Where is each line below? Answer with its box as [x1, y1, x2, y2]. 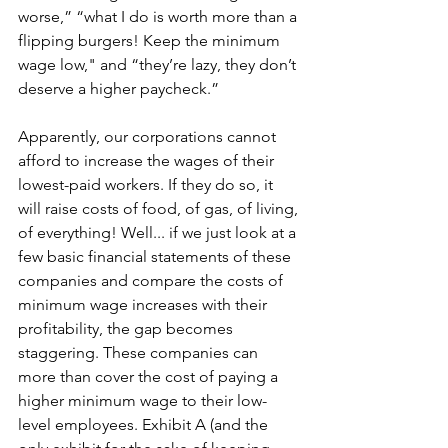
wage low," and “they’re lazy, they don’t [18, 55, 300, 74]
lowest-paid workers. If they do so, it [18, 175, 277, 194]
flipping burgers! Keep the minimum [18, 31, 284, 50]
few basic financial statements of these [18, 247, 295, 266]
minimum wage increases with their [18, 295, 271, 314]
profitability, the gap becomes [18, 319, 237, 338]
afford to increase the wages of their [18, 151, 278, 170]
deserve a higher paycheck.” [18, 79, 219, 98]
